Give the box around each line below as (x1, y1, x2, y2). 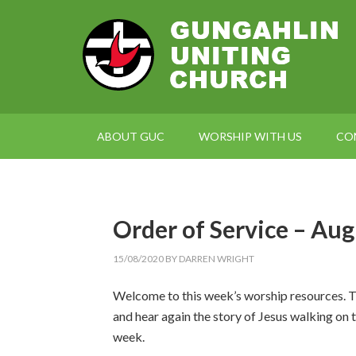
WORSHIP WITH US (199, 130, 302, 143)
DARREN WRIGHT (179, 253, 254, 265)
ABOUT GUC (97, 130, 164, 143)
